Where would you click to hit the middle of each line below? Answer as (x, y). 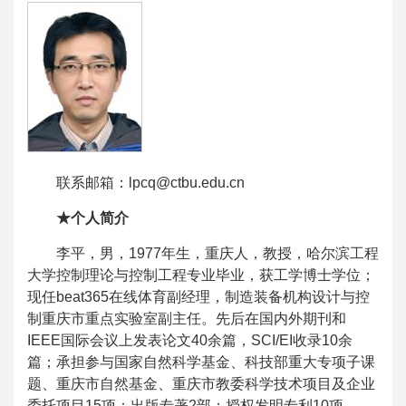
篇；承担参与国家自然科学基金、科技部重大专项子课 (201, 362)
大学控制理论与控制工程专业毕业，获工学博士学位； (201, 275)
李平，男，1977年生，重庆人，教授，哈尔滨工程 (217, 253)
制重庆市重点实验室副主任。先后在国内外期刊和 (187, 319)
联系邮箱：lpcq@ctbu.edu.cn (150, 183)
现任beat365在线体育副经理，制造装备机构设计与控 (198, 297)
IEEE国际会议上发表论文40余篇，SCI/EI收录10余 (190, 340)
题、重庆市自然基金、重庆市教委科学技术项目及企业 (201, 384)
